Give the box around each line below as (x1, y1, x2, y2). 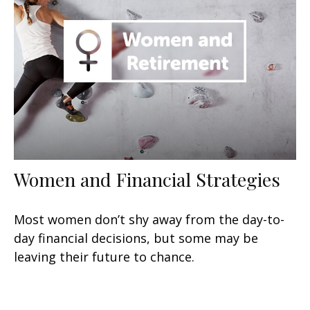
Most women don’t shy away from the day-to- (14, 211, 284, 228)
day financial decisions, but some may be (14, 230, 258, 247)
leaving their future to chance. (14, 248, 194, 266)
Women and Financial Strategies (14, 167, 280, 192)
